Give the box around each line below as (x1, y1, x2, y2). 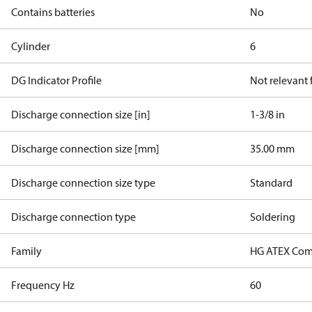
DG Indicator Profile (11, 73, 102, 87)
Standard (250, 175, 293, 189)
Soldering (250, 210, 296, 224)
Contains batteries (11, 5, 95, 19)
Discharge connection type (11, 210, 136, 224)
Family (11, 244, 42, 258)
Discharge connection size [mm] (11, 141, 159, 155)
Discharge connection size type (11, 175, 155, 189)
